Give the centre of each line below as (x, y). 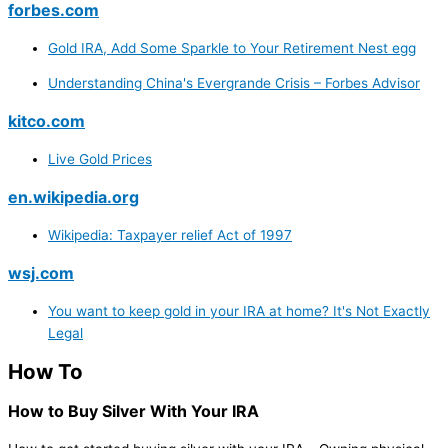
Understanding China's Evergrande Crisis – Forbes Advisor (234, 83)
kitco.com (46, 121)
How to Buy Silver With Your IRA (133, 411)
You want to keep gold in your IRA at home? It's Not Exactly (239, 311)
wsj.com (41, 273)
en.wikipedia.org (73, 197)
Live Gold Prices (100, 159)
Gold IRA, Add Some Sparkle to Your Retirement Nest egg (232, 47)
